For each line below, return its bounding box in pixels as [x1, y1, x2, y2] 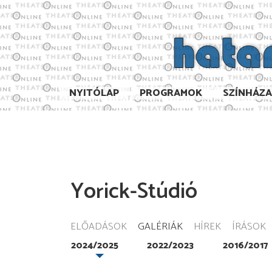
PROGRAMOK [140, 84, 202, 101]
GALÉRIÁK [138, 218, 183, 235]
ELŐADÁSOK [70, 218, 127, 235]
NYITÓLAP [69, 84, 119, 101]
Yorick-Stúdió [71, 173, 197, 209]
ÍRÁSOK [232, 218, 266, 235]
